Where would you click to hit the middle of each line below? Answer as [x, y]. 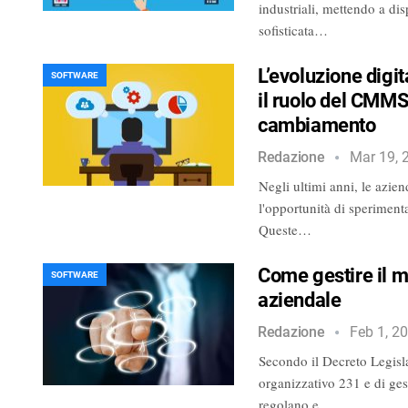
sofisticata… [293, 30]
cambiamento [317, 125]
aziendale [300, 300]
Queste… [285, 229]
